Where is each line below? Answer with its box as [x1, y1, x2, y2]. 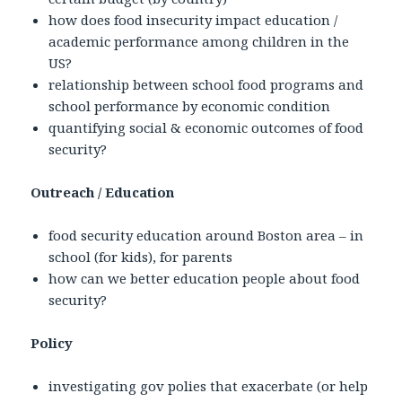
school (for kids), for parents [48, 247, 233, 266]
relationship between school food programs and [48, 74, 364, 93]
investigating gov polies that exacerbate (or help [48, 376, 369, 395]
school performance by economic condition [48, 96, 331, 115]
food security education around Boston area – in [48, 225, 364, 244]
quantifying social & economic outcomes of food [48, 118, 364, 136]
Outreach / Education [31, 182, 175, 201]
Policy [31, 333, 74, 352]
